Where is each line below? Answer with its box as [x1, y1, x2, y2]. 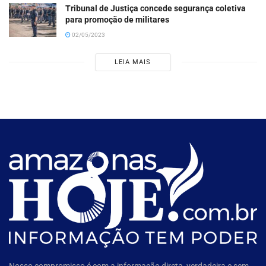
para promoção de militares [65, 14, 169, 24]
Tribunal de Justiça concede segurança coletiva [65, 3, 246, 13]
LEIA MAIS [115, 58, 151, 66]
